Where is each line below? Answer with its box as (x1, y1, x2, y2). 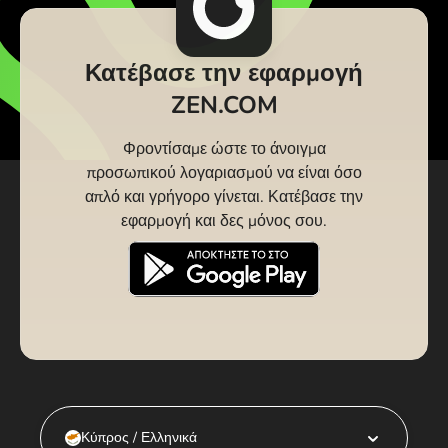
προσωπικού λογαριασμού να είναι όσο (86, 161, 362, 184)
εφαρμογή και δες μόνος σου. (121, 209, 327, 232)
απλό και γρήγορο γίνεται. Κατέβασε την (85, 185, 363, 208)
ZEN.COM (170, 88, 278, 121)
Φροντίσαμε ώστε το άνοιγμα (122, 137, 326, 160)
